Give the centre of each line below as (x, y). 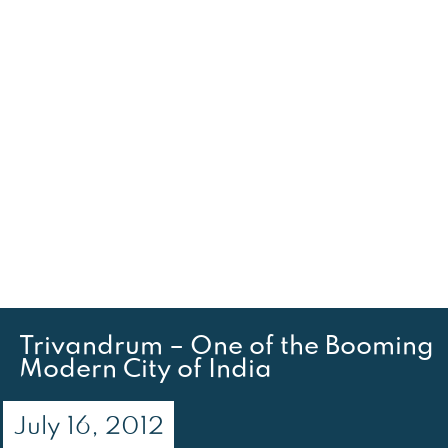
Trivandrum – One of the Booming (227, 347)
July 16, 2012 (89, 426)
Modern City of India (146, 370)
